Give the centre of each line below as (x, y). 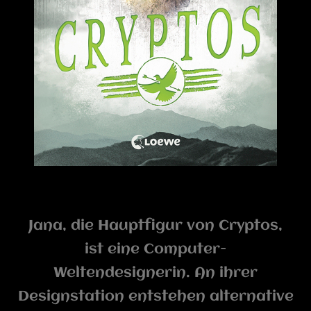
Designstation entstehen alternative (155, 296)
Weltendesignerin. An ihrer (155, 273)
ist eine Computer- (155, 249)
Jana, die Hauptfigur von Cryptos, (155, 226)
